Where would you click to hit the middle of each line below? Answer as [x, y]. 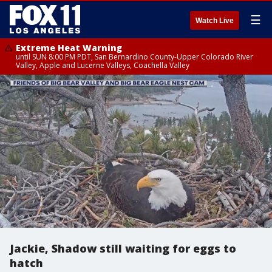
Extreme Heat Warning [69, 48]
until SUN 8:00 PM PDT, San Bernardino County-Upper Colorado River [134, 57]
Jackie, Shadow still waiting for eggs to [123, 248]
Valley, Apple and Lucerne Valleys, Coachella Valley [103, 65]
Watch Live [215, 21]
